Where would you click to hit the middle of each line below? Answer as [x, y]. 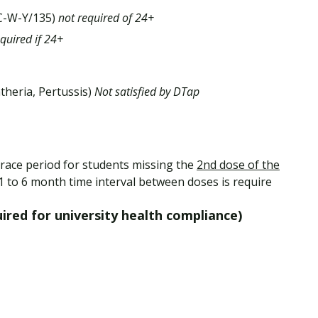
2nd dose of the [238, 165]
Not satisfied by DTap [147, 92]
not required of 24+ [106, 18]
